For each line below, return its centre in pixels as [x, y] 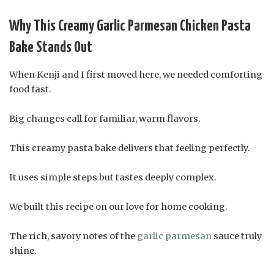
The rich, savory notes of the [73, 236]
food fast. [30, 90]
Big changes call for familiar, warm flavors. [105, 119]
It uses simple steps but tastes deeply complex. [113, 178]
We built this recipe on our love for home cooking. [118, 207]
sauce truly [237, 236]
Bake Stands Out [51, 47]
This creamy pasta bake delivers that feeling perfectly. [130, 148]
